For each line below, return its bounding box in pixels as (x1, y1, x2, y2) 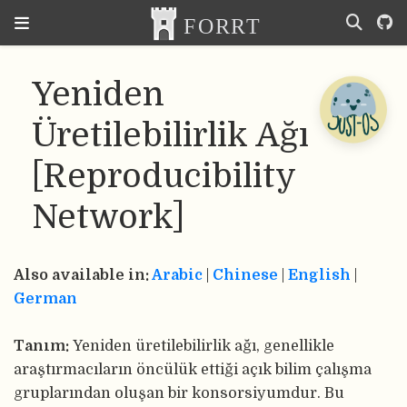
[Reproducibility (32, 157, 295, 196)
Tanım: (14, 337, 73, 355)
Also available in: (14, 266, 152, 284)
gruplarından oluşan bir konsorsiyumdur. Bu (14, 384, 344, 402)
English (288, 266, 351, 284)
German (14, 290, 77, 308)
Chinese (213, 266, 278, 284)
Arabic (152, 266, 203, 284)
